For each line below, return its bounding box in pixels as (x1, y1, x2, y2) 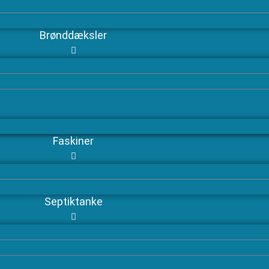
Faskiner (53, 134, 94, 147)
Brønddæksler (40, 28, 107, 41)
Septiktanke (44, 195, 103, 208)
